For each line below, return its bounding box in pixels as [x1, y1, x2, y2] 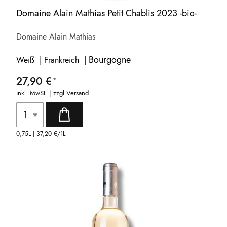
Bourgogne [89, 53, 131, 67]
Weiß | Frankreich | [16, 54, 89, 66]
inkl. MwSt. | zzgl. [16, 88, 67, 98]
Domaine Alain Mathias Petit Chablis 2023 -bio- [16, 7, 197, 20]
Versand [66, 88, 89, 98]
